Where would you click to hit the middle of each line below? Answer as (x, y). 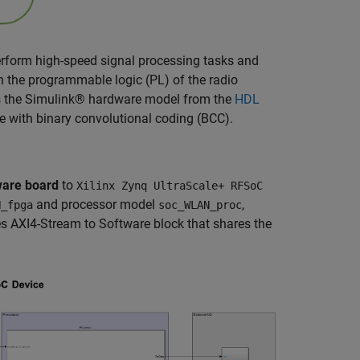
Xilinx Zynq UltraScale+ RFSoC (170, 185)
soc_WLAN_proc (200, 205)
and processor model (96, 204)
